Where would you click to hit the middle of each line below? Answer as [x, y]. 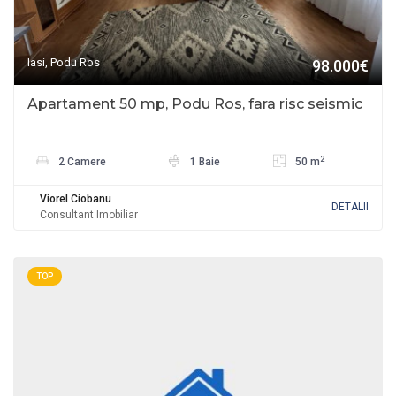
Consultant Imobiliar [89, 215]
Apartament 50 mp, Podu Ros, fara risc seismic [195, 104]
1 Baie [204, 162]
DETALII [350, 207]
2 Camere [81, 162]
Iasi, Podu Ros [64, 63]
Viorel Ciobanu [76, 199]
